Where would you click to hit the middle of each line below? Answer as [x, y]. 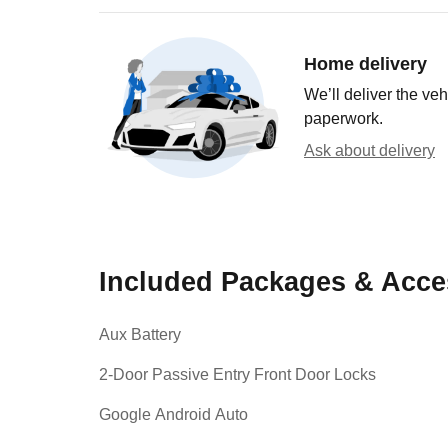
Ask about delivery [369, 150]
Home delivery [365, 63]
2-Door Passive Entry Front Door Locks [237, 374]
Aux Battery [140, 334]
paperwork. [343, 118]
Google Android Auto [173, 414]
